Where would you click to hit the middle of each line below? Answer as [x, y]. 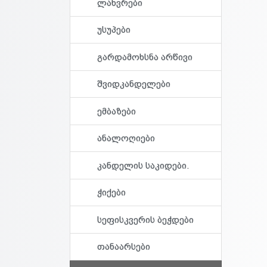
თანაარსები [124, 247]
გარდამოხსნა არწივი [145, 57]
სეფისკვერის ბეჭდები [145, 219]
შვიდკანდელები [134, 84]
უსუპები [114, 30]
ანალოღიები [126, 138]
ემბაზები [117, 111]
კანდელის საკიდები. [143, 165]
